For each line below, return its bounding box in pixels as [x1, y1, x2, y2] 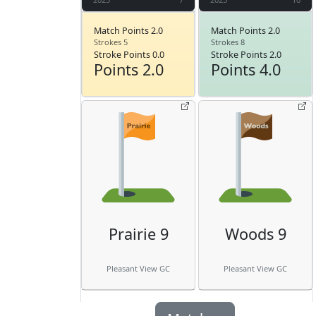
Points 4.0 [211, 59, 281, 80]
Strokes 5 [94, 36, 128, 47]
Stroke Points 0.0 [94, 47, 164, 61]
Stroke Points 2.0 [211, 47, 281, 61]
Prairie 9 [108, 223, 169, 244]
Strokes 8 [211, 36, 245, 47]
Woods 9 [224, 223, 286, 244]
